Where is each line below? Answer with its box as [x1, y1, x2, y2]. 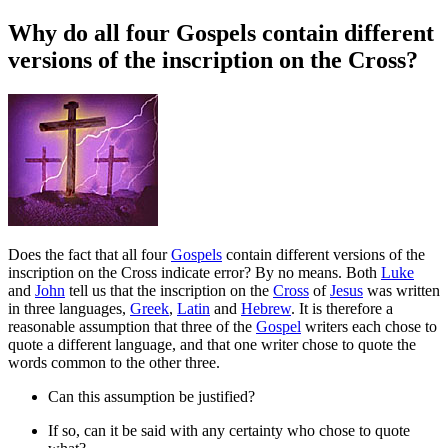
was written [363, 281, 440, 299]
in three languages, [8, 299, 130, 317]
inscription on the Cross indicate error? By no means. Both [8, 263, 381, 281]
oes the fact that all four [20, 245, 171, 263]
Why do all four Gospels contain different [8, 19, 434, 46]
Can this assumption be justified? [48, 387, 255, 405]
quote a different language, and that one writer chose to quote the [8, 335, 416, 353]
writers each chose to [301, 317, 437, 335]
